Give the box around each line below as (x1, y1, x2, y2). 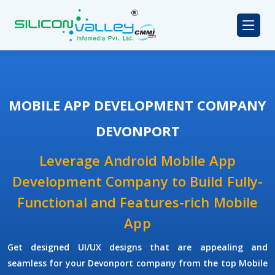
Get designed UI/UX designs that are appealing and (7, 241, 268, 254)
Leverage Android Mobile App (39, 151, 236, 170)
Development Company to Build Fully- (12, 172, 263, 191)
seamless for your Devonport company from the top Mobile (7, 257, 268, 269)
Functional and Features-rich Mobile (17, 193, 258, 212)
